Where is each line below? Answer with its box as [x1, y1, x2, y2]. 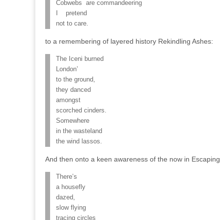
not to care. [56, 20, 88, 27]
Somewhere [56, 117, 89, 124]
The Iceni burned [56, 55, 104, 62]
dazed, [56, 194, 75, 201]
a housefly [56, 184, 85, 191]
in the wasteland [56, 128, 102, 135]
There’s [56, 173, 77, 180]
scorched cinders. [56, 107, 107, 114]
